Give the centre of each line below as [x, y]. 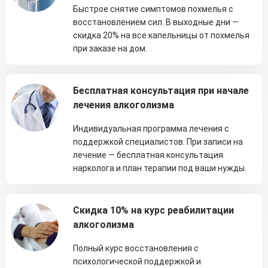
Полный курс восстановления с [136, 248]
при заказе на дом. [110, 48]
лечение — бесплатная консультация [148, 155]
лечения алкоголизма [124, 105]
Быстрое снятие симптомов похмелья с [153, 9]
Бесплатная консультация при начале [161, 91]
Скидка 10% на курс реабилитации [153, 210]
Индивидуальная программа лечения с [151, 129]
